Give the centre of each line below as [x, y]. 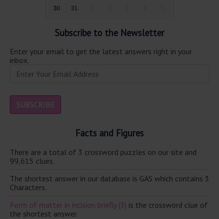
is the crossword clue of [167, 205]
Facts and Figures [109, 133]
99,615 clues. [32, 161]
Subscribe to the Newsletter [109, 33]
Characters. [28, 187]
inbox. [19, 60]
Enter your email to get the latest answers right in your [101, 52]
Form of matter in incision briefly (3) [68, 205]
